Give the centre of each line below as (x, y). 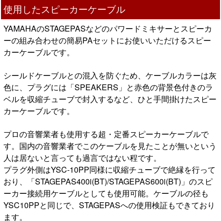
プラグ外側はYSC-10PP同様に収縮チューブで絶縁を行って (110, 170)
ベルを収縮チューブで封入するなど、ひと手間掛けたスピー (110, 99)
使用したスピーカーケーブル (64, 9)
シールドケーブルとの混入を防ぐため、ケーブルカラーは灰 (110, 75)
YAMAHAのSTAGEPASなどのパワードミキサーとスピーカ (108, 29)
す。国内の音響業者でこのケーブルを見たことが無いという (110, 146)
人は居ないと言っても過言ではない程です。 (82, 158)
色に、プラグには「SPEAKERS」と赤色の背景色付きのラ (108, 87)
